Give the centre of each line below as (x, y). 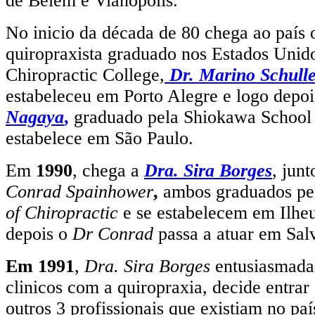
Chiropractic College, (85, 75)
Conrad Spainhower (79, 191)
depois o (39, 233)
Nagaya (35, 117)
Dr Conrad (113, 233)
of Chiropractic (64, 212)
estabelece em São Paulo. (99, 138)
